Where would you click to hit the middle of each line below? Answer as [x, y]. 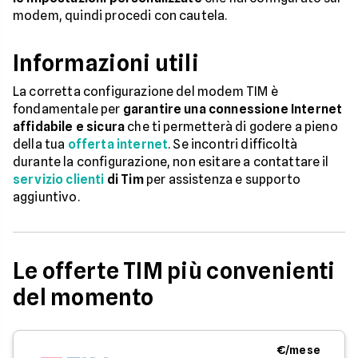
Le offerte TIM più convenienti [174, 271]
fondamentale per [68, 109]
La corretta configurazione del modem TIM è [145, 91]
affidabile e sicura [69, 127]
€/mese [299, 350]
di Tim [125, 179]
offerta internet [118, 144]
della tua [40, 144]
